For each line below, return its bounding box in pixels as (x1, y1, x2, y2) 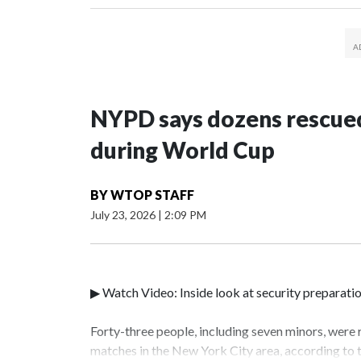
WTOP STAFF (110, 187, 194, 203)
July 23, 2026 (90, 208, 158, 222)
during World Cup (90, 136, 275, 164)
